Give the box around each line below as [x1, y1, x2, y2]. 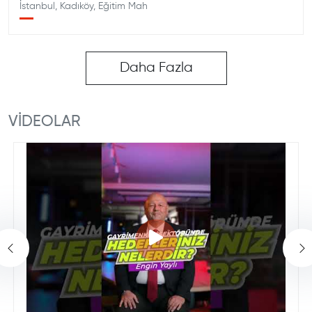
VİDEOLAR [8, 114, 80, 130]
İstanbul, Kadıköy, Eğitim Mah [19, 1, 148, 11]
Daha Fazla [119, 61, 193, 75]
